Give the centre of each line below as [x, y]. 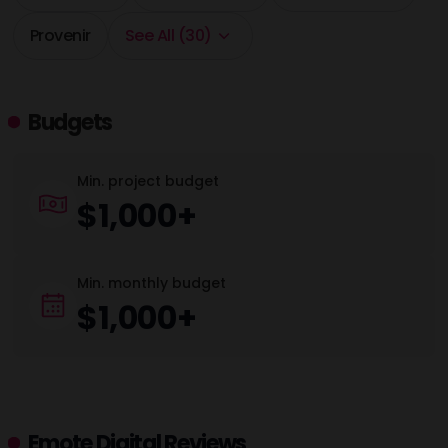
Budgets [70, 122]
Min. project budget [148, 181]
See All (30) [168, 35]
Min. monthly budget [151, 283]
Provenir [60, 35]
